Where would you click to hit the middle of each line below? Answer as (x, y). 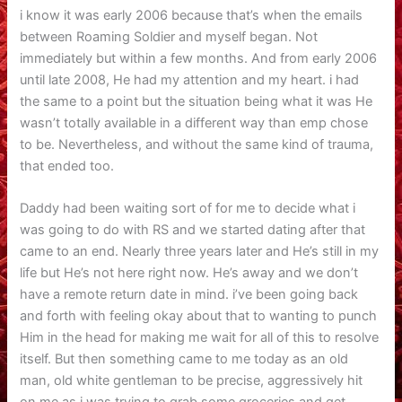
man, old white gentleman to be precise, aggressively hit (192, 381)
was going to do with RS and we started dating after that (193, 230)
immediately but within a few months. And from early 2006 (199, 59)
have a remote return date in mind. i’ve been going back (189, 295)
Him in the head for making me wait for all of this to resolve (200, 338)
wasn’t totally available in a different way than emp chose (194, 123)
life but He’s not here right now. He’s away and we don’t (189, 273)
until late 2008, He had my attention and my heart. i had (190, 80)
